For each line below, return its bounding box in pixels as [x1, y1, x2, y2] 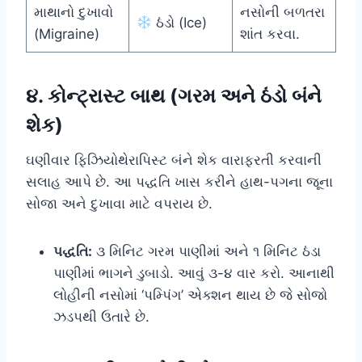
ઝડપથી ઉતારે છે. [53, 308, 149, 325]
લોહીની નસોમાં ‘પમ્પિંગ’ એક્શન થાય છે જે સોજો [53, 286, 327, 303]
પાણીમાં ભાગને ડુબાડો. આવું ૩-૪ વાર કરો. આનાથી [53, 264, 335, 281]
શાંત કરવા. [239, 25, 300, 42]
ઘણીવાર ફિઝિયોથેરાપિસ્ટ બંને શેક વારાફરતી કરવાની [26, 151, 322, 168]
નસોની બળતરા [239, 3, 325, 20]
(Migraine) [33, 25, 99, 42]
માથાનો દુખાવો [33, 3, 113, 20]
